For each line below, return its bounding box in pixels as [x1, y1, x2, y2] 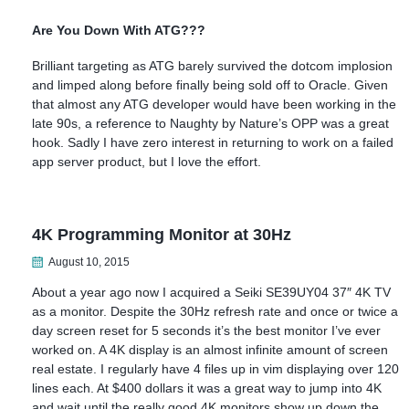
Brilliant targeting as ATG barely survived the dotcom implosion [32, 58, 393, 73]
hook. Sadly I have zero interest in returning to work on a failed [32, 134, 393, 150]
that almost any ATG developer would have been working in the [32, 96, 396, 111]
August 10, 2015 [48, 255, 130, 268]
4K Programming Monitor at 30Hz [32, 225, 291, 244]
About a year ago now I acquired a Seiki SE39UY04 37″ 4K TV [32, 284, 391, 299]
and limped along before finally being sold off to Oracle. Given [32, 77, 388, 92]
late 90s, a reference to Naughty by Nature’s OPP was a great [32, 115, 389, 131]
